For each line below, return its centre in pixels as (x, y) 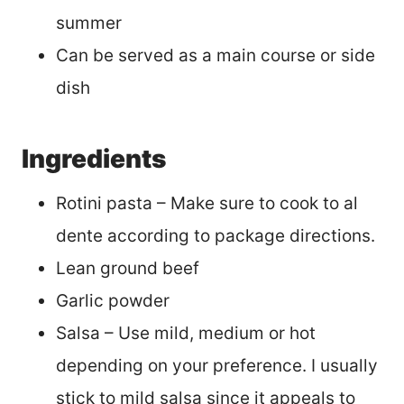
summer (89, 23)
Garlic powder (113, 300)
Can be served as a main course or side (216, 55)
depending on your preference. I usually (217, 365)
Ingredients (94, 158)
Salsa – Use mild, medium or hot (186, 333)
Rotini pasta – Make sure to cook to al (207, 203)
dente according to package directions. (216, 235)
